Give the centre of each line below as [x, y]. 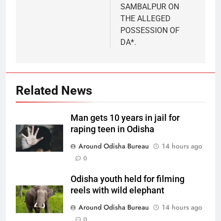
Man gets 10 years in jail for [125, 118]
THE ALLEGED [146, 18]
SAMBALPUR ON [150, 6]
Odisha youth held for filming [128, 179]
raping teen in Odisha [112, 129]
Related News [54, 90]
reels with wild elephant [117, 190]
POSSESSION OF [150, 30]
